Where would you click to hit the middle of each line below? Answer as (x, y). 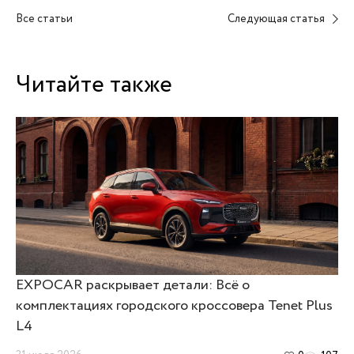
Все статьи (44, 19)
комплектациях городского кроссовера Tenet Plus (174, 306)
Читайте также (94, 85)
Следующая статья (276, 19)
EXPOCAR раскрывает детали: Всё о (133, 285)
